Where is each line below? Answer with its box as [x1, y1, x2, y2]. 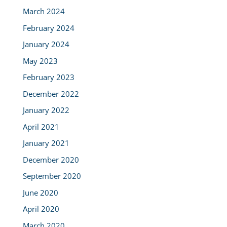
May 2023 [22, 55, 58, 66]
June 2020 [22, 187, 58, 198]
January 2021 [22, 138, 69, 148]
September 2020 [22, 171, 81, 181]
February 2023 [22, 72, 74, 83]
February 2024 [22, 22, 74, 33]
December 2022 [22, 88, 79, 99]
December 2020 [22, 154, 79, 165]
